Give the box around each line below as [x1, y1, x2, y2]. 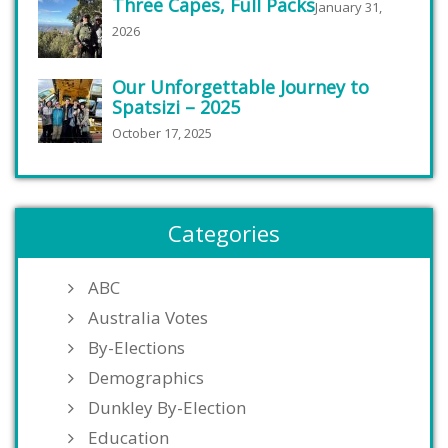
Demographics [88, 366, 204, 390]
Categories [168, 218, 280, 249]
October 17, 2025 [112, 124, 212, 143]
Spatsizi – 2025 [112, 95, 240, 120]
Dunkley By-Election [88, 396, 246, 420]
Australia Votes [88, 306, 208, 330]
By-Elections [88, 336, 185, 360]
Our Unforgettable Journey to [112, 75, 369, 100]
